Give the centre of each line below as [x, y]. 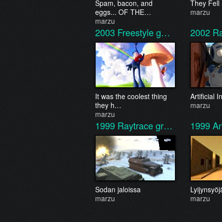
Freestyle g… [144, 32]
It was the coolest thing [131, 96]
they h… [108, 105]
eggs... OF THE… [123, 12]
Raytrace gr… [145, 125]
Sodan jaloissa [118, 189]
